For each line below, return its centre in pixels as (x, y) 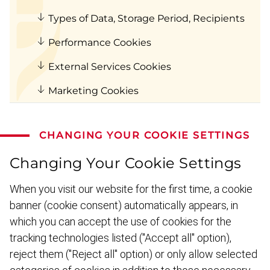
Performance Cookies (100, 42)
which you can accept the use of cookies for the (121, 221)
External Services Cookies (110, 66)
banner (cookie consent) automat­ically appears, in (124, 205)
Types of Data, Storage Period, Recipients (146, 18)
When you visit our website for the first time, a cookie (131, 189)
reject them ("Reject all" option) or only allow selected (133, 254)
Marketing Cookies (93, 90)
